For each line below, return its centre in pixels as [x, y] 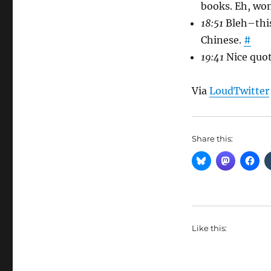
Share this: [212, 139]
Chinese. [222, 40]
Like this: [209, 228]
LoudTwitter [239, 91]
